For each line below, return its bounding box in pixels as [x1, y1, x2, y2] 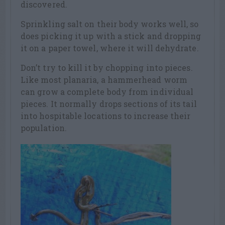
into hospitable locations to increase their [21, 110, 191, 121]
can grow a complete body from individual [21, 86, 194, 97]
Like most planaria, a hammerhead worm [21, 74, 187, 85]
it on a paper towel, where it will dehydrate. [21, 42, 199, 53]
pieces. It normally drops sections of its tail [21, 98, 197, 109]
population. [21, 122, 67, 133]
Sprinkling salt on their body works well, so [21, 18, 199, 29]
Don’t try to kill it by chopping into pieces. [21, 62, 193, 73]
